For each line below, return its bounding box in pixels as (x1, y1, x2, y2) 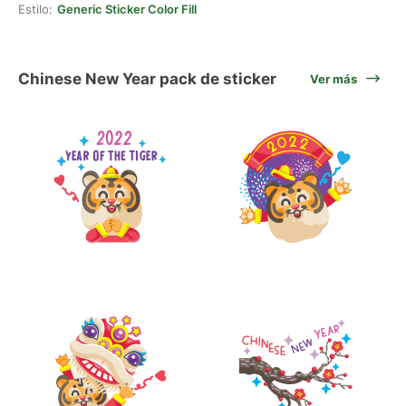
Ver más (310, 72, 357, 86)
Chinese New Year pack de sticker (18, 69, 276, 88)
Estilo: (18, 2, 53, 16)
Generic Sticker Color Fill (57, 2, 197, 16)
